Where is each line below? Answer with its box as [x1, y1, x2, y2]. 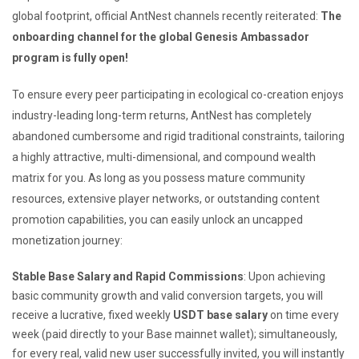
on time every [268, 308, 339, 321]
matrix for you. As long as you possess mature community [12, 171, 305, 184]
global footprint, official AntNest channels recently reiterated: [12, 9, 321, 22]
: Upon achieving [244, 269, 325, 283]
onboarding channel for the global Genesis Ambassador [12, 30, 309, 43]
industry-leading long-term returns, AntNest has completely [12, 108, 312, 122]
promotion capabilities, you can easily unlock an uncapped [12, 212, 303, 226]
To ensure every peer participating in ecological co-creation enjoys [12, 87, 344, 101]
